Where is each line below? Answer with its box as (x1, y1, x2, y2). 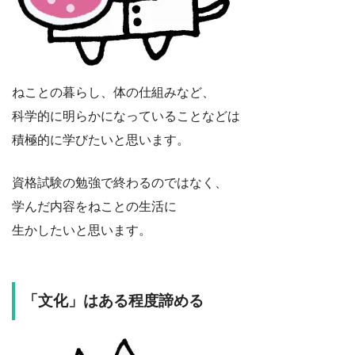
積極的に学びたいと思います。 (12, 132, 189, 147)
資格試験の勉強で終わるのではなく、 (12, 175, 227, 189)
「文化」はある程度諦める (23, 292, 204, 309)
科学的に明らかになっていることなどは (12, 109, 240, 123)
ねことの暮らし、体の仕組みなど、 (12, 85, 215, 99)
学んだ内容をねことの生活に (12, 199, 177, 213)
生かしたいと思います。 (12, 223, 151, 237)
